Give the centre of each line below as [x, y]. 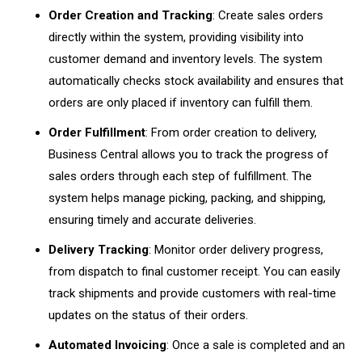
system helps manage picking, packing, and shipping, [187, 198]
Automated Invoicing [107, 345]
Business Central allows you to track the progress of [189, 154]
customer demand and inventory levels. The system [185, 59]
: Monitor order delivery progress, [236, 250]
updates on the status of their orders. [150, 315]
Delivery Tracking [99, 250]
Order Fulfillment [97, 133]
